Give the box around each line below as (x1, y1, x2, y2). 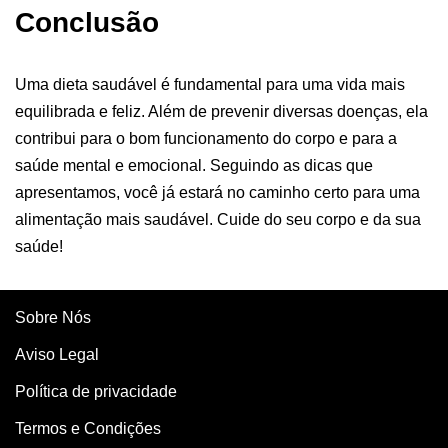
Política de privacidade (15, 383, 177, 400)
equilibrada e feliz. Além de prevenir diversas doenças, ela (15, 103, 428, 120)
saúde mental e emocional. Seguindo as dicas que (15, 157, 373, 174)
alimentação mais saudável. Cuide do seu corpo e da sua (15, 211, 421, 228)
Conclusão (15, 7, 159, 38)
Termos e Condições (15, 420, 161, 437)
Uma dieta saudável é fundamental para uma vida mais (15, 76, 405, 93)
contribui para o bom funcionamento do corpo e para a (15, 130, 397, 147)
